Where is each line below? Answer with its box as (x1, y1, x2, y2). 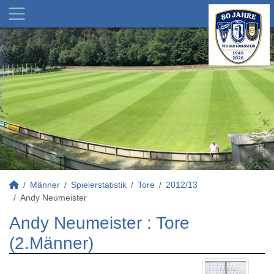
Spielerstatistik (71, 180, 127, 190)
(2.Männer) (9, 234, 94, 253)
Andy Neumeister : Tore (9, 213, 190, 232)
